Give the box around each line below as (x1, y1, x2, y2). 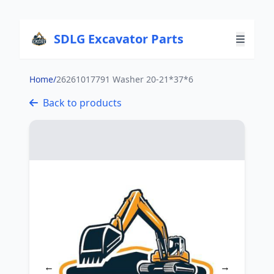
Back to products (43, 96, 122, 109)
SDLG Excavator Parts (54, 31, 184, 47)
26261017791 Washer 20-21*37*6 (56, 73, 193, 85)
